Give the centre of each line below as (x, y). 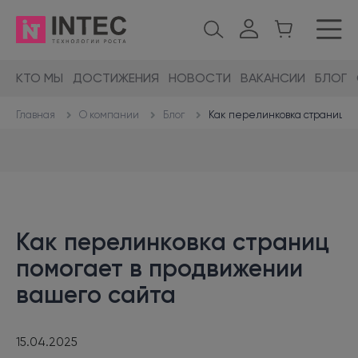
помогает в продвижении (159, 268)
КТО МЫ (40, 78)
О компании (109, 115)
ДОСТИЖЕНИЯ (116, 78)
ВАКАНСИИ (273, 78)
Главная (36, 115)
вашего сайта (96, 294)
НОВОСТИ (200, 78)
